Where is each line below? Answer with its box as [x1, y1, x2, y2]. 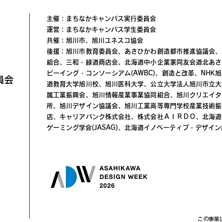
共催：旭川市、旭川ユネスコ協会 [47, 37, 143, 44]
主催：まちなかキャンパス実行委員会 [47, 15, 156, 22]
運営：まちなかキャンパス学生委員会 [47, 26, 156, 33]
